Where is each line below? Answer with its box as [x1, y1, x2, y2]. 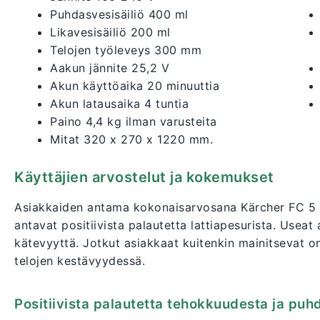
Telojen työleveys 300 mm [50, 43, 201, 58]
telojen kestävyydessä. [14, 254, 145, 269]
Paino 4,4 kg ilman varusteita [50, 114, 217, 129]
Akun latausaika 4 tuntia [50, 96, 189, 111]
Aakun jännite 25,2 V [50, 61, 169, 76]
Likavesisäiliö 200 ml [50, 25, 171, 40]
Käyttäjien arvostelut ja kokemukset [14, 169, 274, 186]
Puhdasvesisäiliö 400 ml [50, 7, 189, 22]
